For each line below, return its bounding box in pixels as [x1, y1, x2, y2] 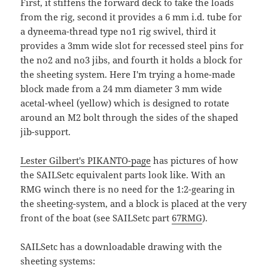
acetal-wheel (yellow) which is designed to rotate [20, 97, 230, 109]
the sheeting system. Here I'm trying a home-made [20, 68, 236, 81]
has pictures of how [151, 154, 239, 167]
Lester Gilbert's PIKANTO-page [20, 154, 151, 167]
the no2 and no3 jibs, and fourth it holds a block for [20, 54, 243, 66]
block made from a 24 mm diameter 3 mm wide [20, 83, 223, 95]
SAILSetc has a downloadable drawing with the [20, 240, 223, 253]
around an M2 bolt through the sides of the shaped [20, 111, 239, 124]
